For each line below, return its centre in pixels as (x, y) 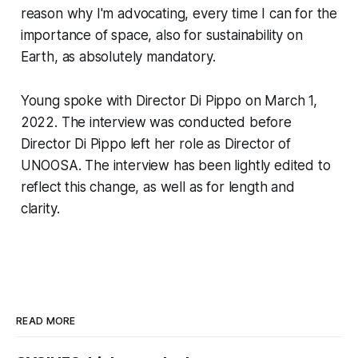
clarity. (40, 209)
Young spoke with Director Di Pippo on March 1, (169, 101)
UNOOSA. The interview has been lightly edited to (175, 166)
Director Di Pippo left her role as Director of (155, 144)
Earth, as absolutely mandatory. (118, 57)
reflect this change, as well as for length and (157, 187)
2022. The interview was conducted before (156, 123)
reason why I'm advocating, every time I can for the (179, 14)
